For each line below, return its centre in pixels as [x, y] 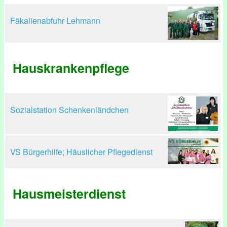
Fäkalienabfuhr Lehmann [55, 21]
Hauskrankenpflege [71, 68]
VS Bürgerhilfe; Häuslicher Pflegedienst [81, 152]
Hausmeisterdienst [69, 194]
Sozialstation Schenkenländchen [69, 110]
